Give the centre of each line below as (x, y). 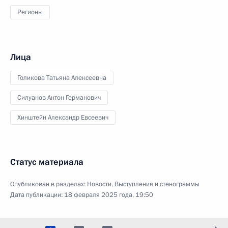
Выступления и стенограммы (157, 184)
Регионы (30, 12)
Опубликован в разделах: (49, 184)
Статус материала (47, 162)
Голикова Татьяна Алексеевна (62, 78)
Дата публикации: (37, 195)
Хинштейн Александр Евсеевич (63, 118)
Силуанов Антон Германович (59, 98)
